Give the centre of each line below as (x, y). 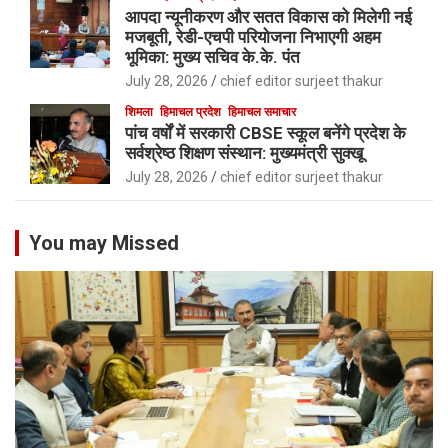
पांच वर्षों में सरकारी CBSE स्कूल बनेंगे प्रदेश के (265, 133)
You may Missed (104, 243)
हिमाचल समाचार (262, 112)
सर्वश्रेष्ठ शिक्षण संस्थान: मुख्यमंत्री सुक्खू (244, 153)
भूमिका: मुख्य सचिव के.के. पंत (212, 57)
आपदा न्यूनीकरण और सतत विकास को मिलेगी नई (268, 17)
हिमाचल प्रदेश (190, 112)
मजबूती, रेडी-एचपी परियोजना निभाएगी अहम (253, 37)
